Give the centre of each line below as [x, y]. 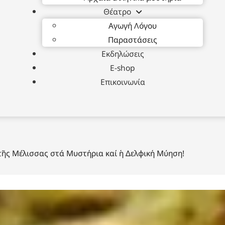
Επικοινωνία [123, 82]
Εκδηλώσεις [123, 53]
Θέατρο [117, 11]
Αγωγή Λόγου [133, 25]
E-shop [123, 68]
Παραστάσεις [133, 39]
